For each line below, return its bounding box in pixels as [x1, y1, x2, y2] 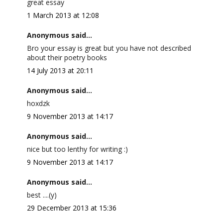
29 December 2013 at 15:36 [26, 203, 116, 213]
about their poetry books [26, 53, 107, 62]
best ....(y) [26, 190, 57, 200]
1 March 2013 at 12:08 [26, 10, 99, 20]
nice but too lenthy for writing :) [26, 144, 128, 154]
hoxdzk [26, 99, 50, 108]
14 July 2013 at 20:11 [26, 66, 94, 75]
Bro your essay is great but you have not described [26, 43, 191, 53]
